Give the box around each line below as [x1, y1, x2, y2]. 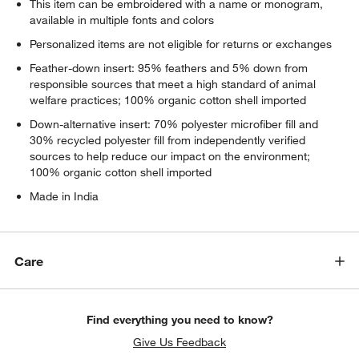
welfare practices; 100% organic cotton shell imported [30, 92, 307, 107]
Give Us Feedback [133, 334, 226, 349]
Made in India [30, 188, 99, 204]
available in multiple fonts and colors [30, 12, 215, 27]
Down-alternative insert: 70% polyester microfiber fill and [30, 116, 319, 131]
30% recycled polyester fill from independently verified [30, 132, 306, 147]
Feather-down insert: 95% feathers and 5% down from [30, 60, 309, 75]
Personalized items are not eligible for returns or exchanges [30, 36, 333, 51]
